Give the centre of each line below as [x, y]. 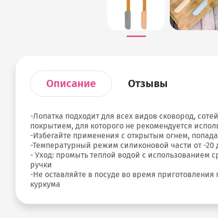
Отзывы [148, 83]
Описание [71, 83]
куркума [45, 184]
